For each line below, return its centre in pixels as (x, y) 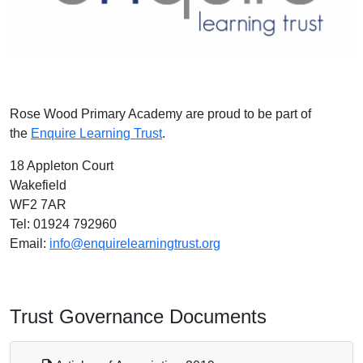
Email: (30, 244)
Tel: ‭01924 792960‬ (63, 224)
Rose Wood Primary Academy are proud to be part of (160, 114)
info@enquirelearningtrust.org (135, 244)
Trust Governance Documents (138, 317)
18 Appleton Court (62, 166)
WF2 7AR (38, 205)
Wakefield (38, 186)
